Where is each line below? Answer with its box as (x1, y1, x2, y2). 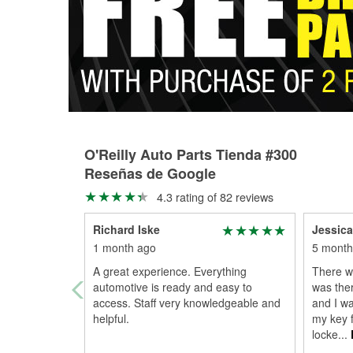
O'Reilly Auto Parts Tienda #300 (84, 144, 297, 165)
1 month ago (93, 240, 156, 255)
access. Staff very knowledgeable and (93, 295, 281, 310)
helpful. (93, 310, 129, 326)
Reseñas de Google (84, 163, 216, 184)
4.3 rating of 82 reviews (153, 188, 273, 205)
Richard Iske (93, 221, 160, 237)
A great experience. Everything (93, 263, 247, 279)
